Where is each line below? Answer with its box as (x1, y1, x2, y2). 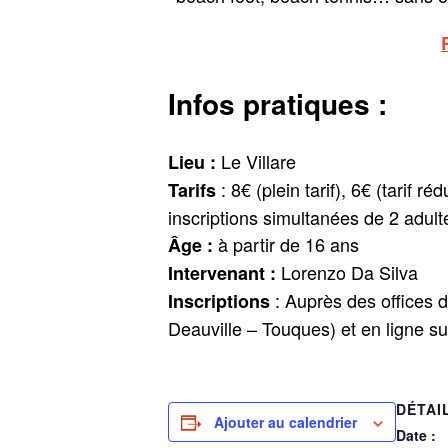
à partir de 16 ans (218, 231, 359, 257)
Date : (396, 425, 436, 445)
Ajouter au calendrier (214, 412, 357, 432)
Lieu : (168, 149, 216, 175)
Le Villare (216, 148, 296, 174)
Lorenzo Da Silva (281, 259, 418, 285)
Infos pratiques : (168, 83, 387, 124)
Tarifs (168, 177, 216, 203)
